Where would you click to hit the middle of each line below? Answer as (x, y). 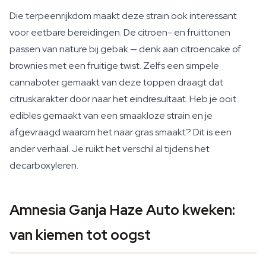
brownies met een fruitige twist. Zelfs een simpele (114, 66)
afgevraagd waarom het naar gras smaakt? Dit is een (121, 132)
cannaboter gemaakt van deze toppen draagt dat (116, 82)
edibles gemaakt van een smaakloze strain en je (111, 115)
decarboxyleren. (44, 165)
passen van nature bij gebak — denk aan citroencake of (125, 49)
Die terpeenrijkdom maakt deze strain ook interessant (123, 16)
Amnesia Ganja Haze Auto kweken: (122, 210)
